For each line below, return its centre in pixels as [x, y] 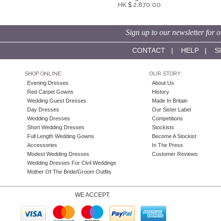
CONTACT [148, 51]
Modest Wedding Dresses [58, 154]
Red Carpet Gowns [50, 92]
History [160, 92]
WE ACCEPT [94, 195]
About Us [163, 83]
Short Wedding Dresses [56, 128]
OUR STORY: [166, 74]
